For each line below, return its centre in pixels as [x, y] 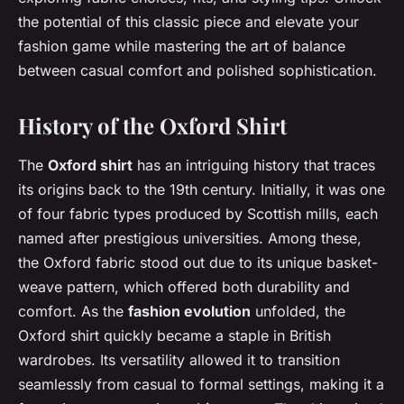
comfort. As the [73, 311]
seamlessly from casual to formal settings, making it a [201, 384]
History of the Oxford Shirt [152, 125]
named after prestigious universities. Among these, [190, 238]
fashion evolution [189, 311]
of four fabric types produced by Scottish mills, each [198, 213]
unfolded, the [298, 311]
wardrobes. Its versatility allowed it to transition [179, 359]
